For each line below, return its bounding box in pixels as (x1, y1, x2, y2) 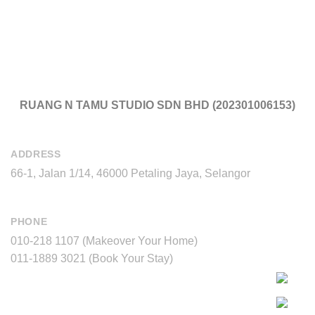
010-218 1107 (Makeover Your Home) (11, 235, 198, 247)
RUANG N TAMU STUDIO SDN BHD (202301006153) (20, 99, 295, 112)
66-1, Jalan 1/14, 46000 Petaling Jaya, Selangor (11, 167, 250, 179)
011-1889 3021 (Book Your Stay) (11, 252, 173, 265)
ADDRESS (11, 148, 61, 160)
